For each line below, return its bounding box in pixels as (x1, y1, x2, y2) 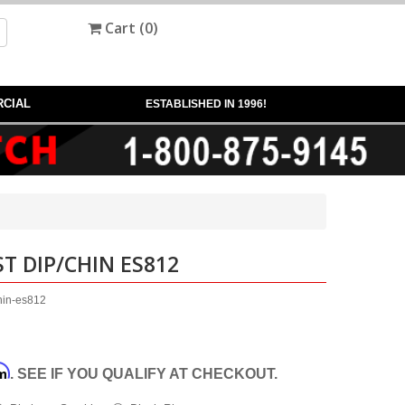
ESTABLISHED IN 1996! (146, 98, 267, 110)
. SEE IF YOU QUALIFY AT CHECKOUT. (10, 365, 278, 381)
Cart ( (101, 18, 145, 38)
